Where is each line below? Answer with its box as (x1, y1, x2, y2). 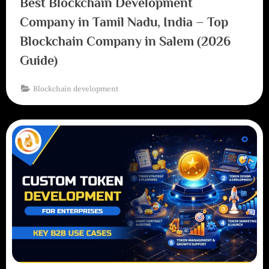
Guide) (19, 53, 58, 68)
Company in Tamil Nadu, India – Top (19, 14, 228, 30)
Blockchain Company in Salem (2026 (19, 34, 231, 49)
